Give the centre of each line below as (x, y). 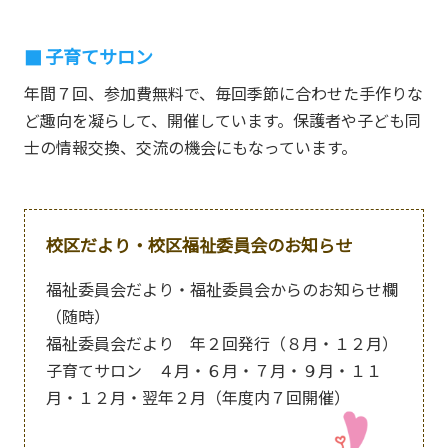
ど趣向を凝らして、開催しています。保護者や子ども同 (222, 120)
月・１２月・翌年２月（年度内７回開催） (197, 397)
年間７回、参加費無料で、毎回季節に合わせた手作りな (223, 93)
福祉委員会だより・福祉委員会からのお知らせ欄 (221, 289)
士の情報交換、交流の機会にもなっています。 (190, 147)
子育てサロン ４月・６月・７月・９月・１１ (213, 370)
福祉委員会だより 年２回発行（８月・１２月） (221, 343)
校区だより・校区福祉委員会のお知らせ (198, 245)
